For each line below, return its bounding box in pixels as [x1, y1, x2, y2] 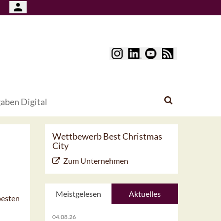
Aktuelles [129, 189, 161, 199]
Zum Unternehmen [63, 156, 128, 166]
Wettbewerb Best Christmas [52, 131, 162, 142]
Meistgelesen [55, 189, 101, 199]
